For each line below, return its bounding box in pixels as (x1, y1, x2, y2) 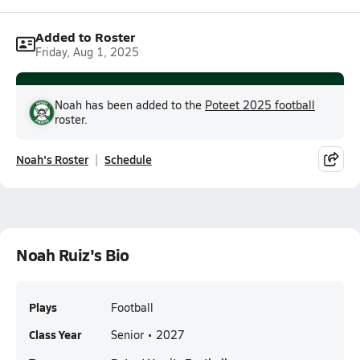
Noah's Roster (16, 151, 88, 167)
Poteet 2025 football (205, 97, 315, 112)
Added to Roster (35, 27, 135, 46)
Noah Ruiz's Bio (16, 243, 129, 266)
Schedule (104, 151, 152, 167)
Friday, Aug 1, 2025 (35, 44, 139, 59)
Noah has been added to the (55, 97, 205, 112)
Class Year (29, 326, 81, 342)
